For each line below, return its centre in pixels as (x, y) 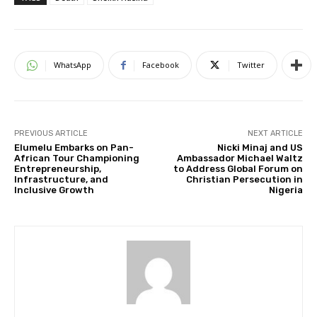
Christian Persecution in (244, 180)
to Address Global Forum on (238, 169)
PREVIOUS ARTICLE (51, 134)
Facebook (161, 65)
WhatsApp (73, 65)
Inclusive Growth (54, 190)
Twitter (251, 65)
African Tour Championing (77, 158)
